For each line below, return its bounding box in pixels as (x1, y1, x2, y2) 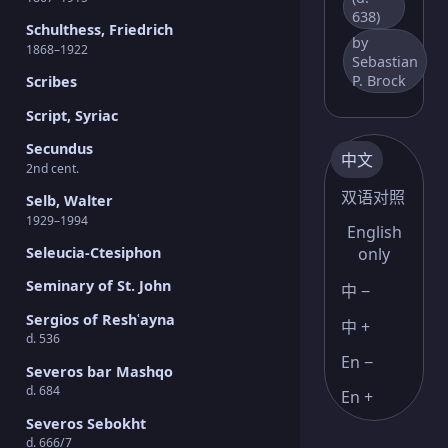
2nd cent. (25, 159, 79, 177)
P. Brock (352, 70, 407, 90)
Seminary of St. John (25, 276, 171, 296)
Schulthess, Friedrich (25, 20, 173, 40)
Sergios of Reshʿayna (25, 309, 175, 329)
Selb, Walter (25, 190, 113, 210)
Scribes (25, 72, 77, 92)
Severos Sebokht (25, 413, 146, 433)
